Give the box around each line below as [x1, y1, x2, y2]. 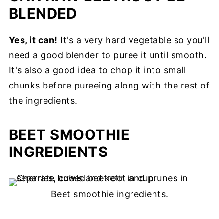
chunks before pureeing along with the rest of [8, 80, 210, 90]
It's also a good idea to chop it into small [8, 65, 186, 75]
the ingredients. [8, 95, 81, 106]
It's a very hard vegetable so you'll [57, 35, 210, 45]
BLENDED [8, 5, 77, 22]
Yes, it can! [8, 35, 58, 45]
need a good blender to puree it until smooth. [8, 50, 207, 60]
